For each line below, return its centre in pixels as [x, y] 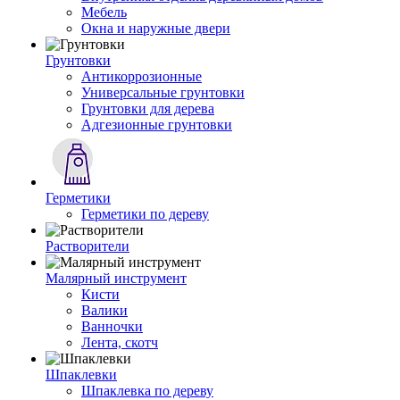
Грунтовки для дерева [148, 108]
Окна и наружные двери [156, 28]
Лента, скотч [120, 342]
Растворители [87, 246]
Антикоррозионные [142, 76]
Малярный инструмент [116, 278]
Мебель [104, 12]
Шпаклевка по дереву [147, 391]
